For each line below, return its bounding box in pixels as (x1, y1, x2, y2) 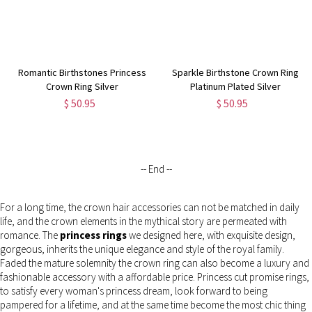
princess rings (60, 228, 127, 242)
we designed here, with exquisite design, (127, 228, 295, 242)
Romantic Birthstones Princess (18, 65, 147, 79)
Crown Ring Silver (46, 79, 119, 93)
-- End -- (140, 162, 172, 175)
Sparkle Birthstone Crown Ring (171, 65, 299, 79)
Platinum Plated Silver (189, 79, 281, 93)
